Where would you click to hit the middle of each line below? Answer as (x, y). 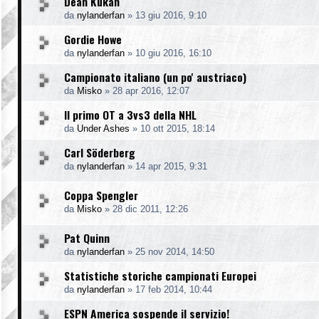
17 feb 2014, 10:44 (174, 289)
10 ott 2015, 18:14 (178, 128)
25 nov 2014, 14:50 (175, 251)
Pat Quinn (87, 237)
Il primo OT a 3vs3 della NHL (130, 114)
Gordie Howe (93, 39)
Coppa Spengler (101, 195)
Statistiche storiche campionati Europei (160, 275)
